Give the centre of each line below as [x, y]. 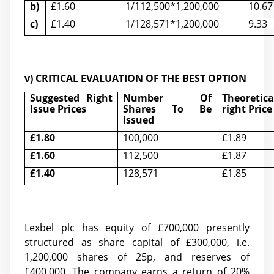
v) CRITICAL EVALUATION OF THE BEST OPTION [135, 79]
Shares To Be [167, 109]
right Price [247, 109]
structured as [58, 243]
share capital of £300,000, [161, 243]
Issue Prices [58, 109]
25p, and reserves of [193, 257]
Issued [138, 120]
